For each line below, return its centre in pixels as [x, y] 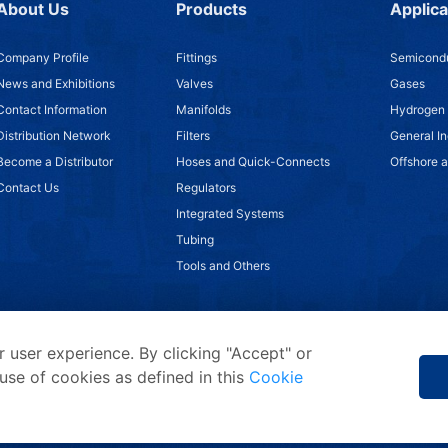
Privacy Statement [279, 404]
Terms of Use [396, 404]
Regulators [205, 187]
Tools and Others [222, 265]
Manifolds [203, 109]
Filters [192, 135]
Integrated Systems [229, 213]
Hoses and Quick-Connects [252, 161]
